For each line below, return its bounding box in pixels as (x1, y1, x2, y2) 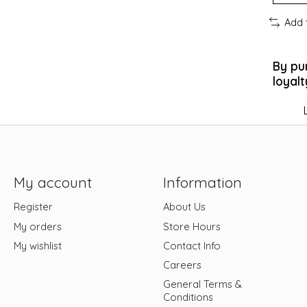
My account (13, 173, 92, 192)
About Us (162, 200, 206, 214)
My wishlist (13, 238, 62, 252)
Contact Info (162, 238, 221, 252)
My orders (13, 219, 62, 233)
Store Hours (162, 219, 221, 233)
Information (162, 173, 242, 192)
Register (13, 200, 53, 214)
